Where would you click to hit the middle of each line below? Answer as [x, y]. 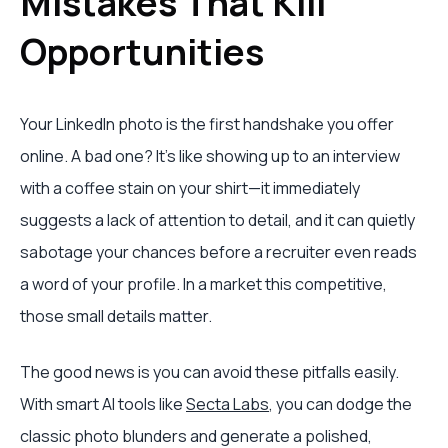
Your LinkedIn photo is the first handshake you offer [207, 124]
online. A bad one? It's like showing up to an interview [210, 156]
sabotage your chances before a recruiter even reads [218, 252]
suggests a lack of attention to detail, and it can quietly [217, 220]
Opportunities [142, 51]
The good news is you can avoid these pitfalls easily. [209, 372]
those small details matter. [116, 316]
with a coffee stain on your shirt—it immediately [190, 188]
